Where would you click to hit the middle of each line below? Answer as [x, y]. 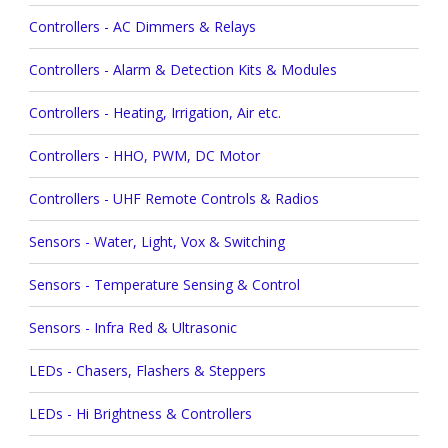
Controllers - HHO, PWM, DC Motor [144, 156]
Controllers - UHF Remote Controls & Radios [173, 199]
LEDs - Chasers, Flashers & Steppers [147, 371]
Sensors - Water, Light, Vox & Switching [156, 242]
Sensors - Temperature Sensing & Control [164, 285]
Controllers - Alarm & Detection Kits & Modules [182, 70]
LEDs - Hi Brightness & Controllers [140, 414]
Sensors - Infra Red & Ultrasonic [132, 328]
